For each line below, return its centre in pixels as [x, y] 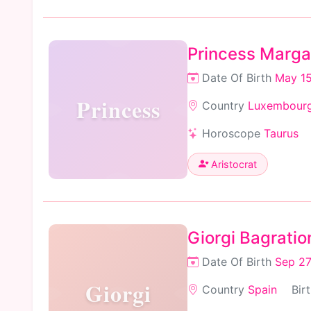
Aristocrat [233, 164]
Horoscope [231, 133]
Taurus [281, 133]
